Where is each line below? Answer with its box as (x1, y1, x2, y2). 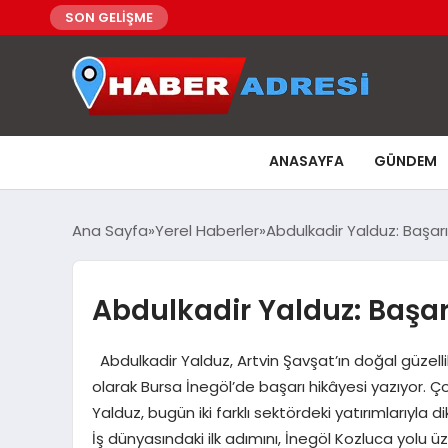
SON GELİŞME (65, 8, 153, 27)
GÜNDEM (374, 150, 437, 171)
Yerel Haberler (155, 219, 259, 241)
